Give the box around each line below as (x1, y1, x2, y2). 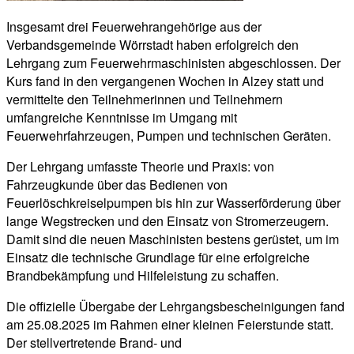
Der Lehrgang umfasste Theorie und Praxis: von (6, 156, 274, 175)
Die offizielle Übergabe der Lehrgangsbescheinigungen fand (6, 296, 345, 315)
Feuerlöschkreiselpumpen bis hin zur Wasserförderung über (6, 193, 341, 212)
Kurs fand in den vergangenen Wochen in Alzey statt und (6, 71, 324, 90)
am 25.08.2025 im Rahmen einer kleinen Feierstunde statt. (6, 314, 333, 333)
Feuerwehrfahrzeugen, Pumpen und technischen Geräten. (6, 126, 331, 145)
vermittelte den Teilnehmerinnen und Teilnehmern (6, 89, 283, 108)
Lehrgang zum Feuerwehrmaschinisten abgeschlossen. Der (6, 53, 341, 72)
